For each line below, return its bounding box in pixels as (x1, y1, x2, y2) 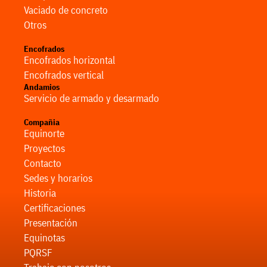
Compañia (24, 116, 60, 128)
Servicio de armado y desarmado (24, 91, 159, 105)
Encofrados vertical (24, 68, 104, 82)
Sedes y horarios (24, 171, 92, 185)
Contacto (24, 156, 61, 170)
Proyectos (24, 141, 65, 155)
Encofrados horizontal (24, 53, 115, 67)
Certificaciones (24, 201, 85, 215)
